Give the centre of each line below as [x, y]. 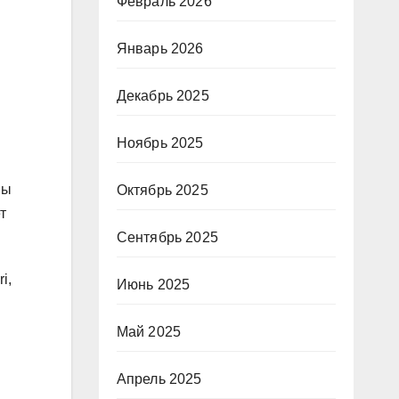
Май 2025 [149, 332]
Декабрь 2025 [163, 96]
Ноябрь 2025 [160, 143]
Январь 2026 [160, 49]
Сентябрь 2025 [167, 237]
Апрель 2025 [159, 379]
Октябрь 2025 [162, 190]
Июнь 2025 [153, 285]
